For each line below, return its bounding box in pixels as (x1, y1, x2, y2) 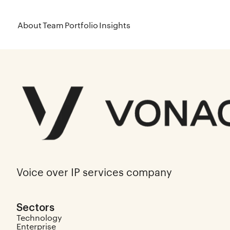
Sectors (16, 200, 54, 213)
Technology (16, 212, 62, 223)
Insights (99, 19, 130, 30)
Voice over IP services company (16, 164, 172, 179)
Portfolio (65, 19, 98, 30)
